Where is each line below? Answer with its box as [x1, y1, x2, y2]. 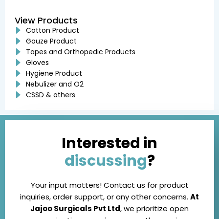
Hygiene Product [25, 68, 82, 79]
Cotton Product [25, 25, 79, 36]
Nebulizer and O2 [25, 79, 84, 89]
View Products [15, 14, 78, 27]
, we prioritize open [120, 203, 189, 214]
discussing [64, 151, 147, 172]
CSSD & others [25, 90, 75, 100]
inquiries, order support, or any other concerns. [20, 192, 190, 202]
